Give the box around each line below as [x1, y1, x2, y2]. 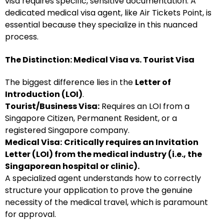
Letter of [135, 76, 171, 88]
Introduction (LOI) [5, 88, 82, 100]
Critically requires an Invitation [64, 136, 198, 148]
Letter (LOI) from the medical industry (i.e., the [5, 148, 202, 160]
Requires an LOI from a [99, 100, 189, 112]
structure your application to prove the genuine [5, 184, 192, 196]
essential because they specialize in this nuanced [5, 19, 197, 30]
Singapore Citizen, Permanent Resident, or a [5, 112, 177, 124]
